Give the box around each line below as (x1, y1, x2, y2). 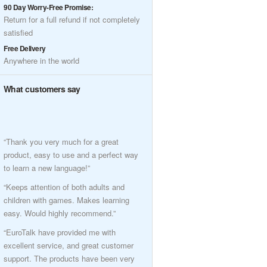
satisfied (4, 27, 33, 38)
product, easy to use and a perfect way (4, 149, 138, 160)
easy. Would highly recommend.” (4, 207, 116, 219)
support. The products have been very (4, 253, 135, 264)
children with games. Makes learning (4, 194, 129, 206)
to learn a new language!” (4, 162, 90, 173)
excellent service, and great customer (4, 240, 133, 251)
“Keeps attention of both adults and (4, 181, 125, 193)
